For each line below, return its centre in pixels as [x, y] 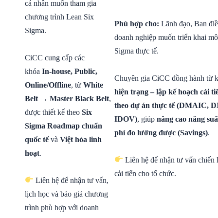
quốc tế [37, 139]
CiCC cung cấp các [55, 57]
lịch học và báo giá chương [66, 194]
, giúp [147, 119]
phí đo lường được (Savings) [161, 132]
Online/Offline [48, 85]
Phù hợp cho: [137, 23]
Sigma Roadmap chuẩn [64, 126]
